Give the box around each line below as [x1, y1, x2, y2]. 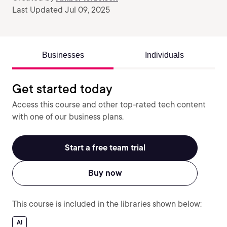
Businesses [42, 51, 84, 59]
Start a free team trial [64, 143, 145, 153]
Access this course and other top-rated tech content [12, 100, 206, 109]
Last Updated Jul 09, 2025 [12, 5, 110, 15]
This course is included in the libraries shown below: [12, 199, 202, 209]
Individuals [144, 51, 184, 59]
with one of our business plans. [12, 112, 124, 122]
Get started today [12, 82, 112, 96]
